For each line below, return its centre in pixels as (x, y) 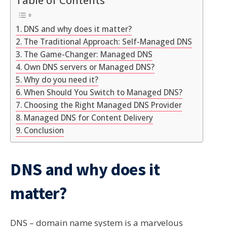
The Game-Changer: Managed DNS (88, 54)
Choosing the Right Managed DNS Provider (103, 105)
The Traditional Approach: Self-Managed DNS (108, 41)
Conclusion (44, 130)
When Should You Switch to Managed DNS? (103, 92)
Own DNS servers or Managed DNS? (89, 67)
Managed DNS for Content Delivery (89, 117)
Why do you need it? (61, 79)
